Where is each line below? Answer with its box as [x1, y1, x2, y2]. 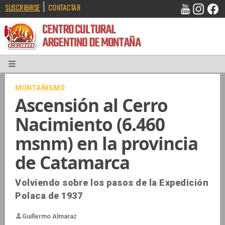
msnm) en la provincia [15, 132, 198, 156]
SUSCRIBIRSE [6, 2, 40, 13]
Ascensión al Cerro [15, 93, 168, 118]
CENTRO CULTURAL [46, 22, 129, 44]
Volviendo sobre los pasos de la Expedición [15, 177, 208, 188]
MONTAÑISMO [15, 84, 65, 92]
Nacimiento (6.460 [15, 113, 165, 137]
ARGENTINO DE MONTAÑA [46, 37, 156, 59]
